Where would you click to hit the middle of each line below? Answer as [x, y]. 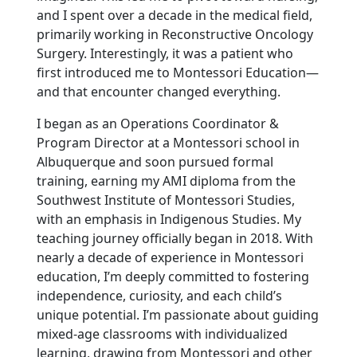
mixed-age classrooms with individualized [162, 333]
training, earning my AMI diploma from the [166, 180]
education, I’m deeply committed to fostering [173, 276]
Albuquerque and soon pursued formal [155, 161]
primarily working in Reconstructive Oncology [175, 34]
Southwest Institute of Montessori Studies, [165, 200]
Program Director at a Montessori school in [168, 142]
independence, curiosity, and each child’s [159, 295]
